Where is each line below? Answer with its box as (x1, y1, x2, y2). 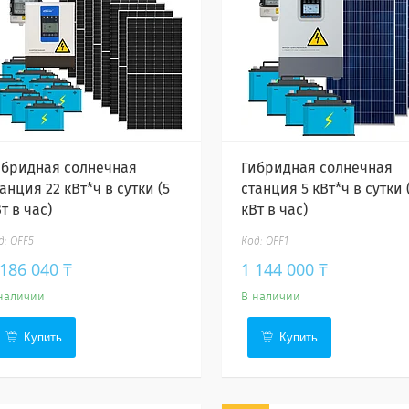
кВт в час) (240, 203, 308, 217)
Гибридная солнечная (240, 161, 393, 175)
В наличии (240, 291, 300, 303)
